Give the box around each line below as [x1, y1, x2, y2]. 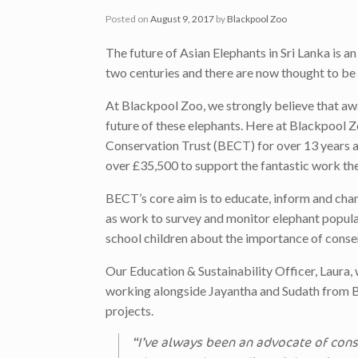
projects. [105, 303, 153, 319]
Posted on [111, 13, 150, 26]
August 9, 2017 [150, 13, 214, 26]
